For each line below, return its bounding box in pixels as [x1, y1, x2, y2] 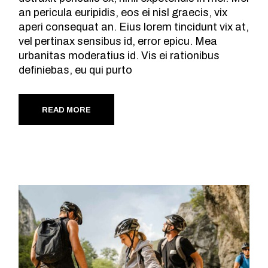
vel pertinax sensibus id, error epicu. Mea [19, 35, 218, 48]
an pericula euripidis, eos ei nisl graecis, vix [19, 7, 228, 19]
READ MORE [42, 106, 92, 115]
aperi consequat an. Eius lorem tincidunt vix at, [19, 21, 249, 33]
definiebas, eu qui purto [19, 64, 133, 77]
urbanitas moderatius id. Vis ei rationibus [19, 50, 220, 62]
